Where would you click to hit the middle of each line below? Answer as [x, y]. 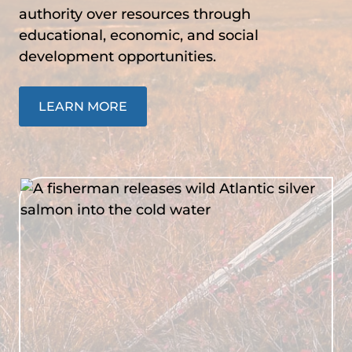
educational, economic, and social [139, 35]
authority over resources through [135, 14]
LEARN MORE [83, 106]
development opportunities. [117, 56]
